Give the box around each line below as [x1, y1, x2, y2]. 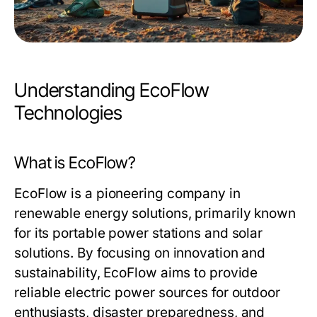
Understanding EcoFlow [14, 79, 210, 103]
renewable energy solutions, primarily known [14, 205, 296, 222]
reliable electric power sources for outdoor [14, 284, 280, 301]
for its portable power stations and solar [14, 225, 263, 242]
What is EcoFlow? [14, 153, 137, 173]
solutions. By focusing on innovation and [14, 245, 266, 262]
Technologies [14, 101, 122, 125]
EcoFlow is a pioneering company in [14, 185, 241, 202]
